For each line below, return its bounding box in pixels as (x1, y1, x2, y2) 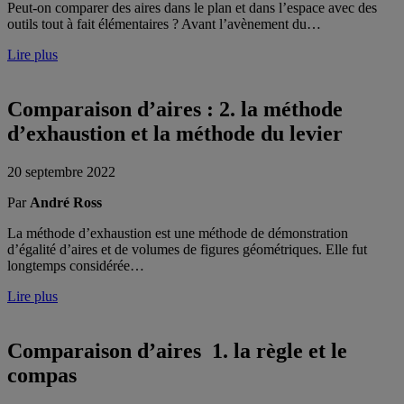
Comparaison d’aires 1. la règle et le (7, 339, 347, 363)
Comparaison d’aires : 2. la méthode (7, 97, 343, 122)
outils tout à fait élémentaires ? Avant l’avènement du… (7, 16, 321, 32)
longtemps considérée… (7, 258, 144, 274)
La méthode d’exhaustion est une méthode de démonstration (7, 225, 348, 242)
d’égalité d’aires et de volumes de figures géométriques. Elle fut (7, 242, 367, 258)
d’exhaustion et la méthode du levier (7, 122, 343, 146)
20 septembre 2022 (7, 164, 115, 180)
